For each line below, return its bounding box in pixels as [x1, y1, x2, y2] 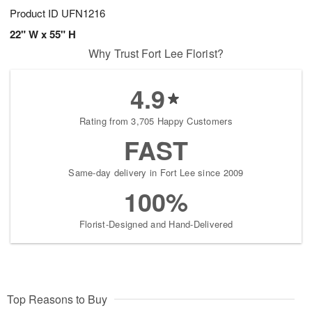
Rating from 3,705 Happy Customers [79, 114, 233, 127]
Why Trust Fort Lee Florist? [88, 45, 224, 61]
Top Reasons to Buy [7, 290, 107, 307]
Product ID [10, 5, 61, 20]
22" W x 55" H [10, 26, 76, 42]
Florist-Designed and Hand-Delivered [79, 217, 233, 231]
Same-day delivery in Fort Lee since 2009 [68, 165, 244, 179]
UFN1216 [61, 5, 105, 20]
